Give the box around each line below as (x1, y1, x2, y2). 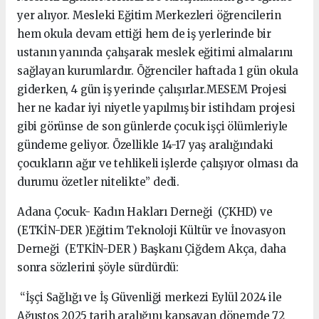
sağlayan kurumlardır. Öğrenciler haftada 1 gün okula (17, 64, 299, 78)
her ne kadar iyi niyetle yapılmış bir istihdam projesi (17, 101, 296, 115)
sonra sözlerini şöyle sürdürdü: (17, 261, 179, 274)
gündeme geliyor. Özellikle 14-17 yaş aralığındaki (17, 138, 273, 152)
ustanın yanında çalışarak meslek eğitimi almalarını (17, 46, 293, 59)
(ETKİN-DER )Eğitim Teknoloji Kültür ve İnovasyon (17, 224, 286, 237)
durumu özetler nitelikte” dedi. (17, 175, 180, 189)
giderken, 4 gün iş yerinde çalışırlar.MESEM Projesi (17, 83, 288, 96)
